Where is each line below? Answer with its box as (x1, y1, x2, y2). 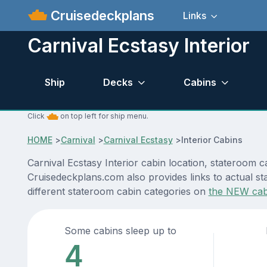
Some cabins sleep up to (64, 225, 177, 237)
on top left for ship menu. (58, 111, 148, 121)
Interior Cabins (181, 135, 243, 145)
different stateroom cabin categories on (27, 185, 209, 198)
